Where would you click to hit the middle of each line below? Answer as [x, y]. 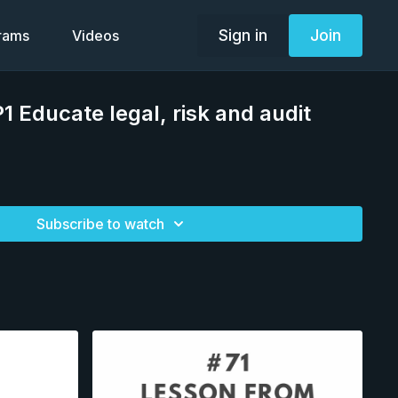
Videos [95, 36]
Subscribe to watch [101, 224]
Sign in [243, 35]
